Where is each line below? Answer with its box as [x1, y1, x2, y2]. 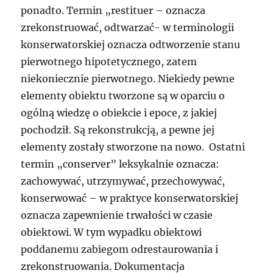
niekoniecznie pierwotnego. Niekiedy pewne [21, 73, 235, 85]
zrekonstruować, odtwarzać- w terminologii [21, 21, 235, 34]
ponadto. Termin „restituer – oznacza [21, 4, 206, 17]
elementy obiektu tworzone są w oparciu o [21, 90, 225, 102]
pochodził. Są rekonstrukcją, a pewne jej [21, 124, 215, 136]
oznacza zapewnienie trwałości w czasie [21, 209, 213, 222]
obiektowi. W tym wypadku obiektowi [21, 226, 202, 239]
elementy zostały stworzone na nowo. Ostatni [21, 141, 246, 154]
